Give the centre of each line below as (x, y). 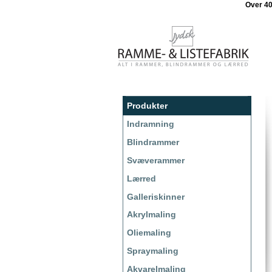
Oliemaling (149, 233)
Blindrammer (153, 142)
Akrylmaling (151, 215)
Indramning (151, 124)
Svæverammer (156, 160)
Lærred (141, 178)
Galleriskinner (156, 196)
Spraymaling (153, 250)
